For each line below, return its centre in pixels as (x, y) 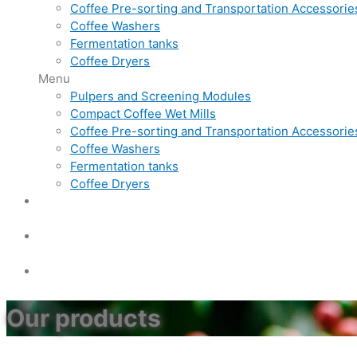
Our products (84, 318)
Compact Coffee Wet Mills (143, 114)
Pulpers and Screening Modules (161, 96)
